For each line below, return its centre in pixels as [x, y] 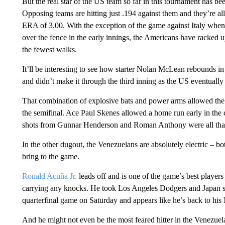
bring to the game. [50, 156]
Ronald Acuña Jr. [49, 176]
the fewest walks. [49, 49]
